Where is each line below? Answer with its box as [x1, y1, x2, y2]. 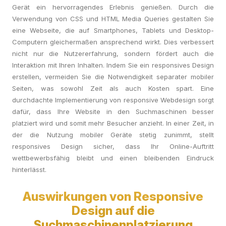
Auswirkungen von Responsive [23, 189, 203, 204]
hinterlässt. [12, 165, 46, 174]
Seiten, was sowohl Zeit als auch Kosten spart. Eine [12, 84, 214, 92]
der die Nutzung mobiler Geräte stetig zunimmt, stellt [12, 131, 214, 139]
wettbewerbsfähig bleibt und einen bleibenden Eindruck [12, 154, 214, 162]
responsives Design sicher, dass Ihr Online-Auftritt [12, 142, 214, 150]
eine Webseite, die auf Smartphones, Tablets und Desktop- [12, 26, 214, 34]
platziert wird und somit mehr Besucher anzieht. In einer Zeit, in [12, 119, 214, 127]
